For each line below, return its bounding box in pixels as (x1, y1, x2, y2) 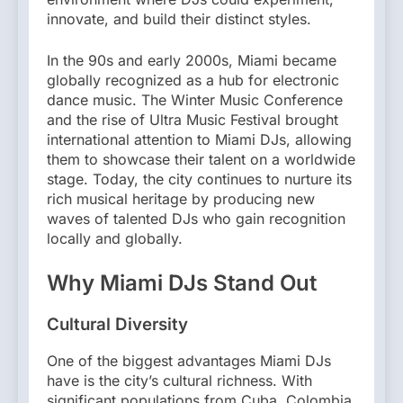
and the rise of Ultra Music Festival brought (47, 110, 338, 129)
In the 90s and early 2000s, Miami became (47, 50, 336, 69)
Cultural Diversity (47, 313, 188, 335)
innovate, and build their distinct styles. (47, 9, 311, 28)
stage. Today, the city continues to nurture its (47, 169, 352, 188)
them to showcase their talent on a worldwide (47, 149, 355, 168)
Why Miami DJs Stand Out (47, 269, 317, 296)
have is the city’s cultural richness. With (47, 372, 312, 390)
